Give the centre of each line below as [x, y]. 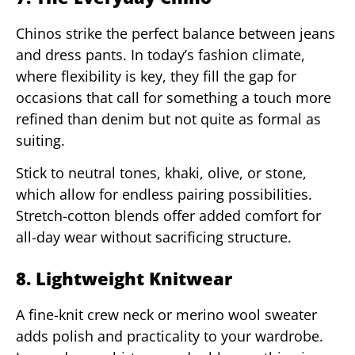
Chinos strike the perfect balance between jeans [176, 33]
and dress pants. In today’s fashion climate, [160, 54]
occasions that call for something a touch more [174, 97]
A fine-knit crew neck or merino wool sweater [166, 315]
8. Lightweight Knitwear [124, 279]
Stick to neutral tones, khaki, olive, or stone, [161, 173]
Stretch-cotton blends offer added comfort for [168, 216]
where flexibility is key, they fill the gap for [156, 76]
